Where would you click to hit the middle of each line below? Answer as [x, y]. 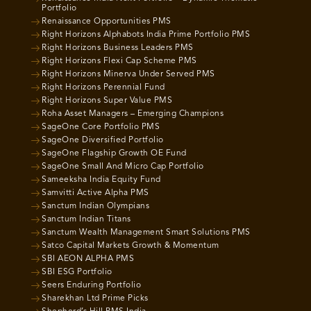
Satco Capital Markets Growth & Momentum [131, 246]
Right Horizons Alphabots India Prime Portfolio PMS [146, 35]
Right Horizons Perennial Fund [103, 87]
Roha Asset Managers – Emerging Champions [133, 114]
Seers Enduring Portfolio [91, 285]
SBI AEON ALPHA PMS [88, 259]
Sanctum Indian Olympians [95, 206]
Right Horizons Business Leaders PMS [118, 48]
